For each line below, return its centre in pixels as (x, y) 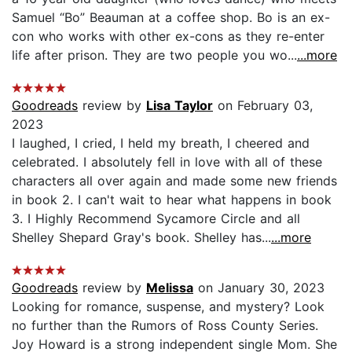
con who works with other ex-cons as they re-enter (168, 36)
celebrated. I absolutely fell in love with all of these (167, 161)
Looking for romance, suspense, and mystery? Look (168, 306)
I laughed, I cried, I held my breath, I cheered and (161, 143)
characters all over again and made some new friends (174, 180)
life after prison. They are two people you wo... (154, 55)
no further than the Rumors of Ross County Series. (165, 325)
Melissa (170, 287)
